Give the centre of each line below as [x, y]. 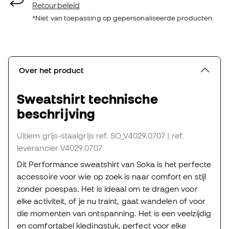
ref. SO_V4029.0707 [131, 135]
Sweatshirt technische [87, 99]
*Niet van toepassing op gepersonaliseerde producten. [123, 18]
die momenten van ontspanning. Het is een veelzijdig [114, 213]
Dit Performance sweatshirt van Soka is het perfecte [114, 164]
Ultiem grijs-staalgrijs [55, 135]
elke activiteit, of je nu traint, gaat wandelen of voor [111, 201]
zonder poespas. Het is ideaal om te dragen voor [107, 188]
